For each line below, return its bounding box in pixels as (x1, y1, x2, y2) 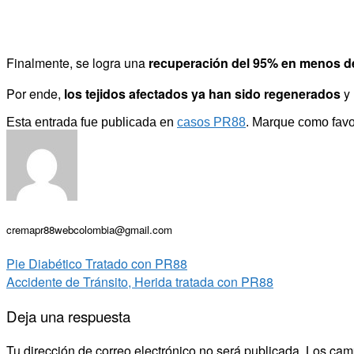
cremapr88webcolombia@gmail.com (6, 222, 172, 238)
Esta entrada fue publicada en (6, 115, 177, 130)
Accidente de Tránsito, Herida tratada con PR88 (6, 273, 273, 292)
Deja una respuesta (6, 306, 130, 327)
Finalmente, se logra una (6, 54, 149, 73)
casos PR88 (177, 115, 246, 130)
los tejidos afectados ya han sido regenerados (64, 85, 341, 104)
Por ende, (6, 85, 64, 104)
